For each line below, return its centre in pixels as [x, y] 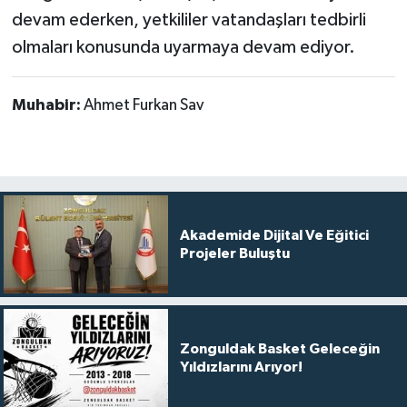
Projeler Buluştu [234, 253]
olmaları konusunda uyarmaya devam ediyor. [183, 47]
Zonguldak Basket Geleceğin [279, 349]
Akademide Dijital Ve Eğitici [274, 235]
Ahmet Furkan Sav [143, 105]
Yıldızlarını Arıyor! [241, 367]
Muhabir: [47, 105]
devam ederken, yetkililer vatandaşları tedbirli [189, 20]
